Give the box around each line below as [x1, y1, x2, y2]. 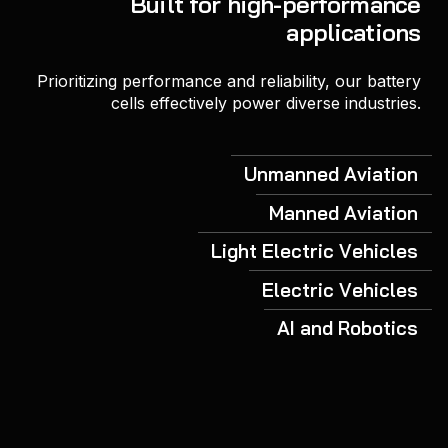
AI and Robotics [277, 315, 419, 340]
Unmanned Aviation [244, 162, 419, 187]
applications [286, 17, 421, 48]
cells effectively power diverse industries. [111, 93, 422, 114]
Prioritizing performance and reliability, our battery [37, 71, 422, 92]
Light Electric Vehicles [211, 239, 419, 264]
